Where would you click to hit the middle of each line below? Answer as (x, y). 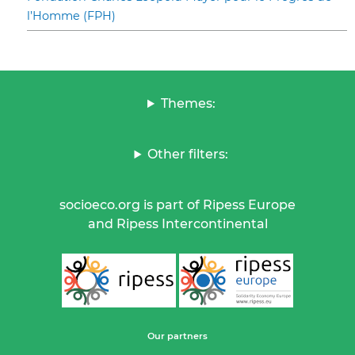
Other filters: (188, 155)
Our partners (177, 336)
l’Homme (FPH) (71, 16)
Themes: (188, 104)
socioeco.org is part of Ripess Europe (177, 205)
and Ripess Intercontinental (177, 224)
